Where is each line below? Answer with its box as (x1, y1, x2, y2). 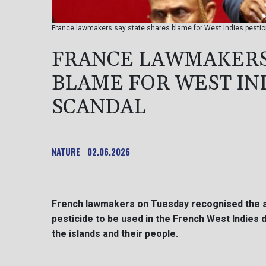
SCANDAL (52, 94, 146, 121)
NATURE (52, 145, 80, 159)
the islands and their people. (52, 228, 178, 240)
